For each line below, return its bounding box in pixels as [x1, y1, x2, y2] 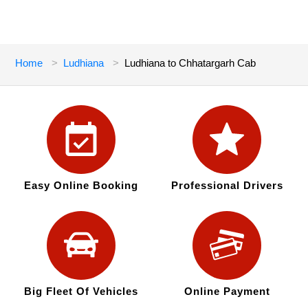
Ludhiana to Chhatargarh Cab [124, 57, 256, 69]
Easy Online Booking [23, 179, 138, 192]
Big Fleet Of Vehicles [23, 285, 138, 298]
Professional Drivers [170, 179, 283, 192]
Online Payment [184, 285, 270, 298]
